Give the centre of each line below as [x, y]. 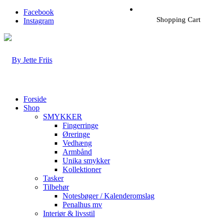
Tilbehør [56, 187]
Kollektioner [82, 169]
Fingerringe [80, 125]
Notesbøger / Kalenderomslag [109, 196]
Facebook [39, 12]
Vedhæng [77, 143]
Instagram [39, 21]
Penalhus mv [82, 205]
